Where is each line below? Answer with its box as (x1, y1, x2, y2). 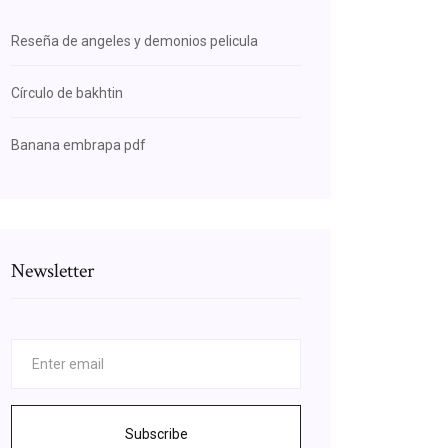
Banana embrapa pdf (11, 137, 146, 153)
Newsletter (11, 258, 94, 284)
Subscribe (124, 426, 188, 442)
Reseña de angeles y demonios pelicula (11, 33, 258, 49)
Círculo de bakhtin (11, 85, 123, 101)
